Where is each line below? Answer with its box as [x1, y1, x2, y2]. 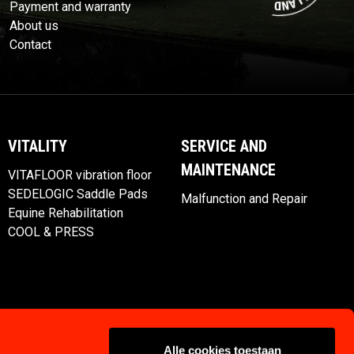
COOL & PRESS [8, 224, 94, 240]
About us [9, 18, 58, 34]
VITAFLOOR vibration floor [8, 168, 152, 183]
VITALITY [8, 137, 67, 156]
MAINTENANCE [181, 160, 276, 180]
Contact [9, 37, 51, 53]
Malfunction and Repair [181, 191, 307, 207]
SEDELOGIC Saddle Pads [8, 186, 148, 202]
